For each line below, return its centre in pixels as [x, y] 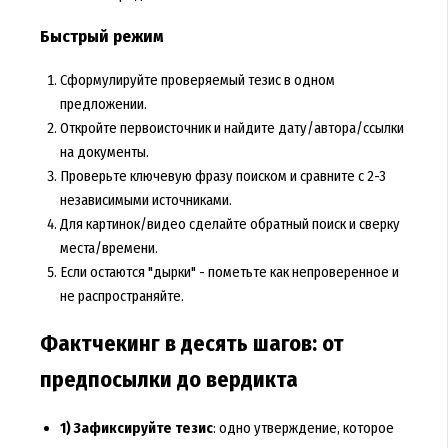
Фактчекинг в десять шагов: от [191, 344]
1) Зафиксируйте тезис [136, 428]
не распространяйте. [121, 296]
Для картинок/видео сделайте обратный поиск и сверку [229, 224]
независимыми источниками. [145, 200]
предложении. [103, 104]
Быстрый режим [101, 36]
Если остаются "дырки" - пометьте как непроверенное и [229, 272]
